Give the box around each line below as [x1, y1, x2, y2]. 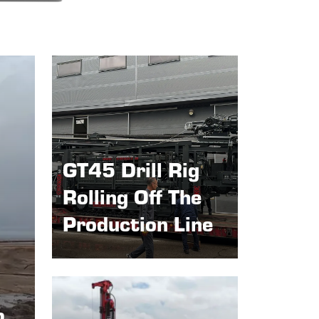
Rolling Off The [63, 182, 202, 210]
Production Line [63, 209, 213, 237]
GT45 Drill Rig [63, 155, 199, 183]
